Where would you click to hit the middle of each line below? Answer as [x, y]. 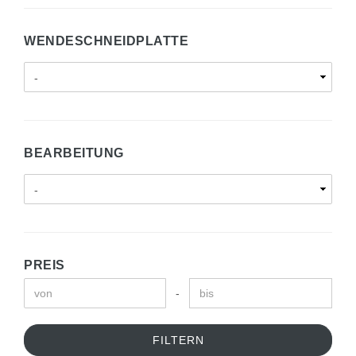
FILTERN [178, 340]
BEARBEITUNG [74, 153]
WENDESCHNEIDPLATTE [106, 41]
